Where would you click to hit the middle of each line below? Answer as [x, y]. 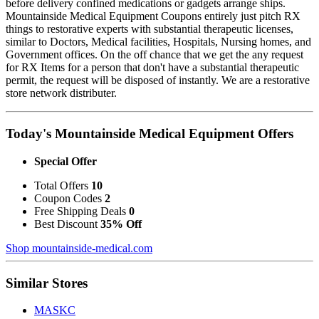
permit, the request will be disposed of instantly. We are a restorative [158, 80]
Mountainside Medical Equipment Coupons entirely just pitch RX [153, 16]
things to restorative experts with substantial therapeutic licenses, [150, 29]
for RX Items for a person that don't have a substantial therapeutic [152, 68]
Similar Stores [47, 283]
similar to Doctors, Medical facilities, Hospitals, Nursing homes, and [158, 42]
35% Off [121, 224]
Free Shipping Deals [82, 211]
